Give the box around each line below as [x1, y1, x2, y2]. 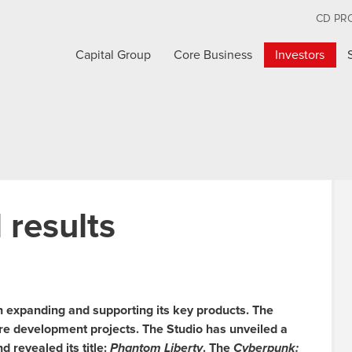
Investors [275, 49, 325, 61]
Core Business [174, 49, 253, 61]
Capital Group [75, 49, 152, 61]
